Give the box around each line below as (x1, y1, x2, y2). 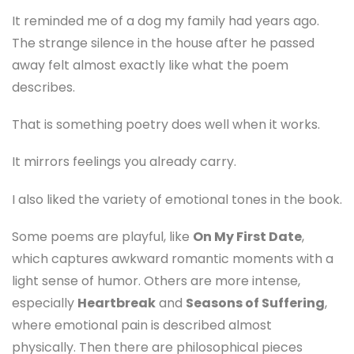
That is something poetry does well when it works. (12, 115, 320, 134)
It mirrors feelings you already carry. (12, 153, 236, 171)
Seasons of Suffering (186, 293, 325, 312)
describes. (12, 78, 75, 97)
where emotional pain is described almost (12, 315, 272, 334)
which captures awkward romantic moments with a (12, 249, 333, 268)
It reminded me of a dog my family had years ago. (12, 12, 319, 31)
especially (12, 293, 77, 312)
